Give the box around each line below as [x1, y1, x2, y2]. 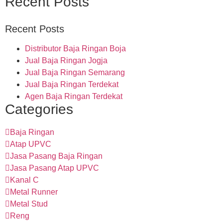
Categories [5, 101, 73, 117]
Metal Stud [10, 199, 48, 208]
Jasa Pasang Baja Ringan [10, 151, 103, 160]
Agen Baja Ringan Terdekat [25, 92, 122, 101]
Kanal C [10, 175, 39, 184]
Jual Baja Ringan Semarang [25, 68, 125, 77]
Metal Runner [10, 187, 58, 196]
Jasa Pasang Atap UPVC [10, 163, 99, 172]
